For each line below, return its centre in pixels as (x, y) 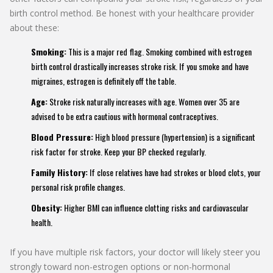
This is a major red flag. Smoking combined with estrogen (159, 51)
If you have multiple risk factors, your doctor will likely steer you (135, 252)
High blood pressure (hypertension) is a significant (174, 136)
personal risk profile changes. (78, 186)
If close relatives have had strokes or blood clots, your (174, 172)
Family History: (59, 172)
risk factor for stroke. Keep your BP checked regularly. (119, 151)
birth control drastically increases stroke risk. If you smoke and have (140, 66)
